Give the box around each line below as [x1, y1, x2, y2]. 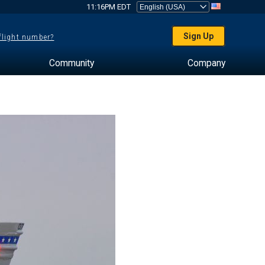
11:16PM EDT [86, 2, 131, 11]
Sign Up [183, 31, 214, 41]
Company [187, 57, 225, 69]
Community [49, 57, 94, 69]
